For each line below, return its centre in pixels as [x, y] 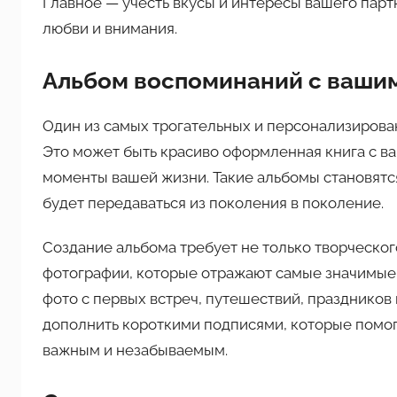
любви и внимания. [110, 28]
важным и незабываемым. [135, 350]
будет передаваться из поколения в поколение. [213, 203]
